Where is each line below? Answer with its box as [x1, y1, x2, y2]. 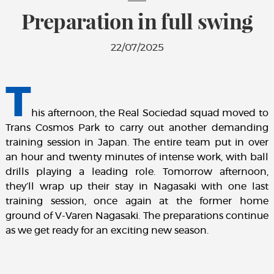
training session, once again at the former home [5, 196, 269, 207]
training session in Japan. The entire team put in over [5, 138, 269, 148]
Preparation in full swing [21, 7, 253, 35]
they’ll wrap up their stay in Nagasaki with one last [5, 182, 269, 192]
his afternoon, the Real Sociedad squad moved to [31, 108, 269, 119]
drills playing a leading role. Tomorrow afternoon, [5, 167, 269, 177]
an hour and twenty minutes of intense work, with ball [5, 152, 269, 163]
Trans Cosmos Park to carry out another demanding [5, 123, 269, 133]
